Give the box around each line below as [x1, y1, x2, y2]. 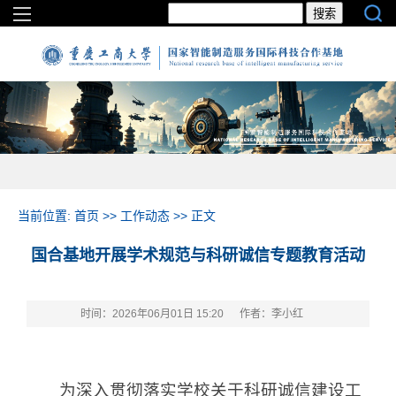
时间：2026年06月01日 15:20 [80, 307, 226, 320]
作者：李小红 [239, 307, 303, 320]
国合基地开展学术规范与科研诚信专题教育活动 [31, 246, 365, 264]
